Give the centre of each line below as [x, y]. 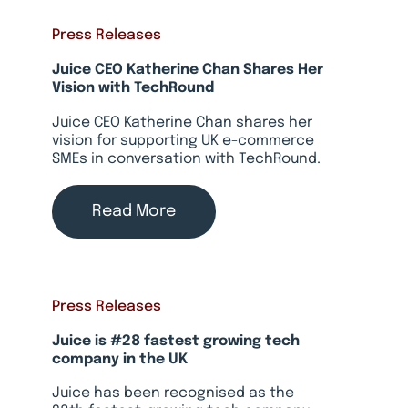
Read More [133, 212]
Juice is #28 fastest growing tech [175, 341]
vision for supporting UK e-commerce [183, 141]
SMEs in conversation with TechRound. [186, 159]
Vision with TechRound [133, 89]
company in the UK [119, 359]
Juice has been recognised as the [173, 394]
